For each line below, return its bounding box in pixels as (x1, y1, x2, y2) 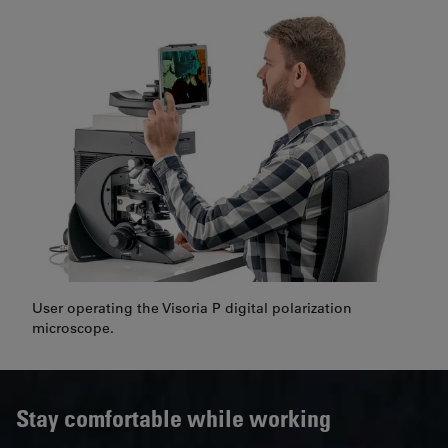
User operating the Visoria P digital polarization (32, 298, 352, 317)
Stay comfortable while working (16, 402, 331, 432)
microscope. (32, 318, 114, 337)
